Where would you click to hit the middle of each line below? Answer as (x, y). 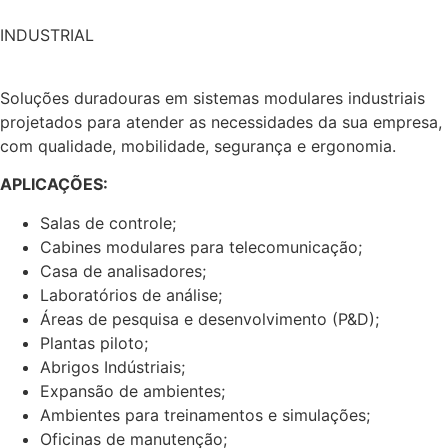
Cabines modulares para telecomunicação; (201, 246)
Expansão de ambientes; (132, 390)
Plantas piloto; (94, 342)
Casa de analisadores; (123, 270)
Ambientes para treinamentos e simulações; (205, 414)
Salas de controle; (108, 222)
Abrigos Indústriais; (112, 366)
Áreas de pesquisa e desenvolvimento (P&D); (209, 318)
